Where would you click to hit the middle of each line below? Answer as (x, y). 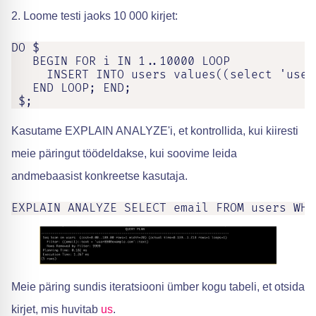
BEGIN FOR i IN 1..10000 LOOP (121, 61)
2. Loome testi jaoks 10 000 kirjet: (95, 16)
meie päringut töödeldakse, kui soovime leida (124, 153)
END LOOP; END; (71, 88)
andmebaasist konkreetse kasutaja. (99, 176)
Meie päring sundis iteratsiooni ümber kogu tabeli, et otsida (158, 286)
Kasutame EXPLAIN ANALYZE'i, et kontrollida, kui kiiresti (155, 131)
